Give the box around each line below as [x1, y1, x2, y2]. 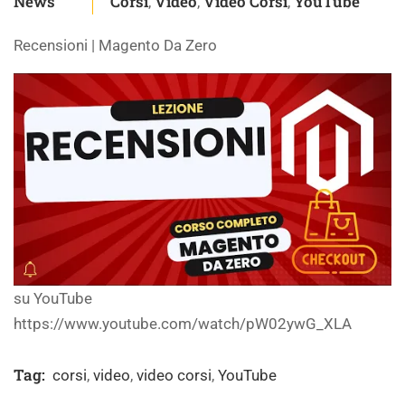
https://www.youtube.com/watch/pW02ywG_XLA [14, 315, 352, 334]
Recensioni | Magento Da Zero [14, 36, 217, 54]
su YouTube [14, 289, 92, 308]
